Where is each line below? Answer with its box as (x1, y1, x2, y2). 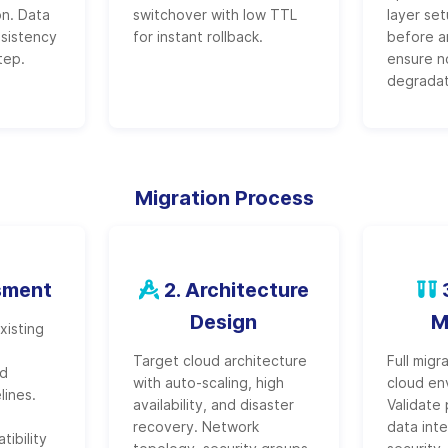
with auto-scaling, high (132, 374, 284, 391)
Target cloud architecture (132, 352, 307, 369)
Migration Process (134, 186, 314, 210)
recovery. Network (132, 418, 259, 435)
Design (190, 310, 258, 334)
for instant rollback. (132, 28, 263, 45)
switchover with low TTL (132, 6, 297, 23)
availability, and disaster (132, 396, 294, 413)
